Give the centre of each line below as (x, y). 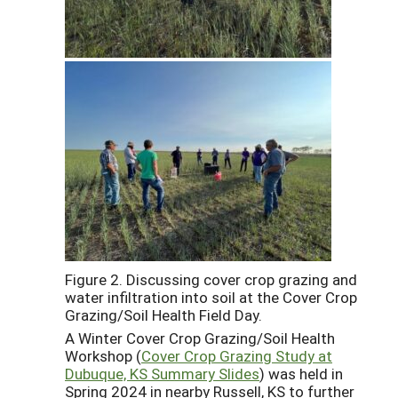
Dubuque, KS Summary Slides (162, 374)
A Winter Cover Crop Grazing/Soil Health (200, 338)
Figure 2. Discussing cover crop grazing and (211, 279)
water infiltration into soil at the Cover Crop (211, 297)
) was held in (301, 374)
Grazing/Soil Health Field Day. (163, 314)
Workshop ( (103, 356)
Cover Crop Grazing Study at (237, 356)
